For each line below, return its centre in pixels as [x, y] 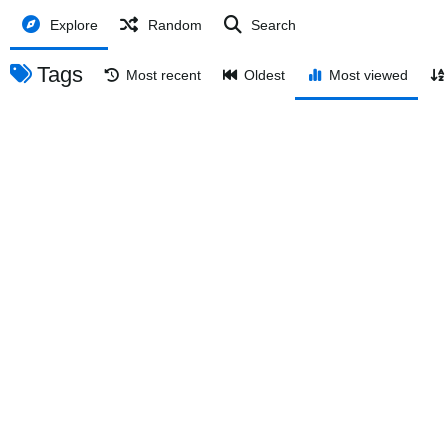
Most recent [163, 75]
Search [274, 25]
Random [174, 25]
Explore [73, 25]
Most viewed [368, 75]
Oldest [265, 75]
